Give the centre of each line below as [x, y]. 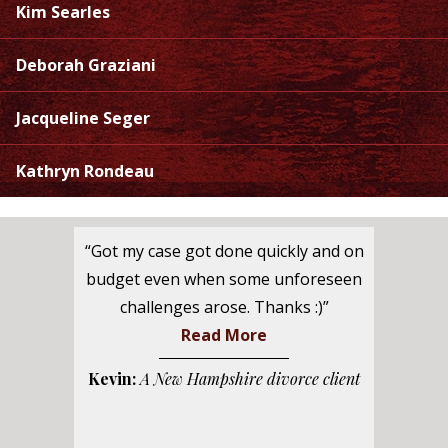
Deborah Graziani [86, 65]
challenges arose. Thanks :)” [224, 307]
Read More [224, 335]
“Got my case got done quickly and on [224, 251]
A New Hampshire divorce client [250, 379]
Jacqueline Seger [83, 118]
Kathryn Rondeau [85, 171]
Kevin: [112, 379]
